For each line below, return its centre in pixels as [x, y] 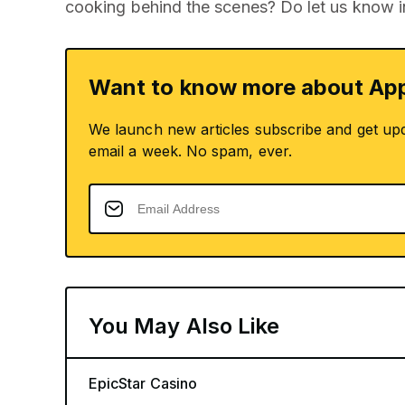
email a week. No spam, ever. [190, 151]
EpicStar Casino [143, 383]
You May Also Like [184, 325]
